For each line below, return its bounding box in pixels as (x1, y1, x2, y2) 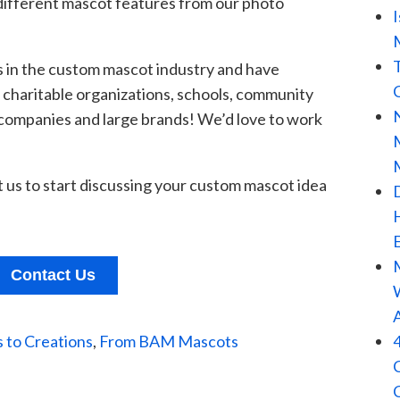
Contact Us (11, 265, 96, 284)
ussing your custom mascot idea (107, 174, 327, 195)
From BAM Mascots (99, 330, 238, 351)
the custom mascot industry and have (21, 58, 279, 79)
